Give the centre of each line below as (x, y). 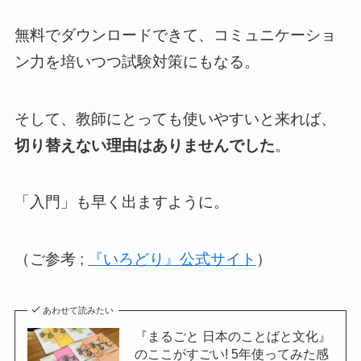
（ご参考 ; (51, 259)
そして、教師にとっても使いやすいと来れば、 (175, 118)
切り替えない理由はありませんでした (144, 145)
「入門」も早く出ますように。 (121, 202)
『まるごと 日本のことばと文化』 (232, 336)
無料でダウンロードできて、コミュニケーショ (175, 35)
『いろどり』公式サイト (172, 259)
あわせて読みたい (79, 311)
